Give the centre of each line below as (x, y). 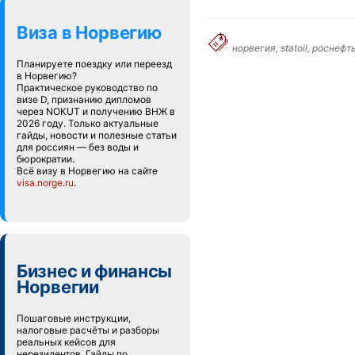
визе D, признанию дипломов (84, 99)
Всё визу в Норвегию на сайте (87, 171)
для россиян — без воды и (78, 147)
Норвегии (58, 287)
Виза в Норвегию (89, 32)
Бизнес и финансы (95, 271)
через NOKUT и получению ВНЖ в (96, 111)
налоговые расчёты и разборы (88, 330)
